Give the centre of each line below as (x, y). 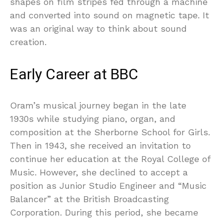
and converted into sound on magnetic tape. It (110, 15)
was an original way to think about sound (98, 28)
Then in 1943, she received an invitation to (100, 145)
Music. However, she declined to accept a (99, 172)
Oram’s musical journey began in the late (98, 105)
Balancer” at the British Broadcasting (89, 199)
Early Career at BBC (74, 75)
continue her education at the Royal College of (110, 159)
